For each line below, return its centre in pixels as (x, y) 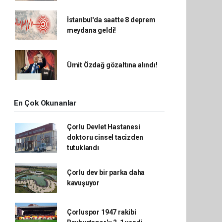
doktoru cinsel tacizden (105, 138)
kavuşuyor (83, 183)
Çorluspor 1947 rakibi (101, 212)
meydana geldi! (91, 30)
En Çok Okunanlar (45, 103)
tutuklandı (83, 148)
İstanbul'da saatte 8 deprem (111, 20)
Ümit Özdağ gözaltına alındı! (112, 65)
